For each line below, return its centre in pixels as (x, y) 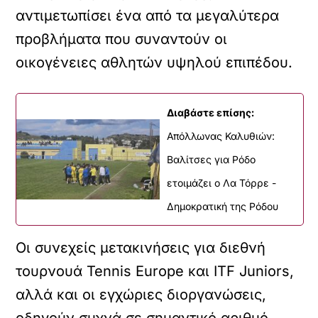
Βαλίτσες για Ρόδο (211, 159)
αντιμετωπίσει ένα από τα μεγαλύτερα (148, 16)
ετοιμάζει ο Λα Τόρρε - (221, 183)
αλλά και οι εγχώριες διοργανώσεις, (141, 295)
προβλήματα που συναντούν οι (122, 39)
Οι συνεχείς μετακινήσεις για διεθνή (141, 248)
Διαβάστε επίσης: (210, 113)
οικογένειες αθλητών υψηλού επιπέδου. (154, 62)
